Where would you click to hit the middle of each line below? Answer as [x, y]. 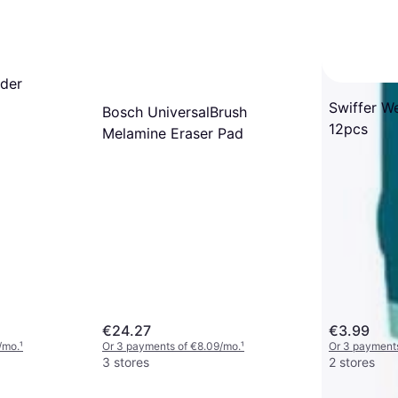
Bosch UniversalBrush [175, 112]
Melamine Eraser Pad [173, 134]
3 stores [126, 362]
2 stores [352, 362]
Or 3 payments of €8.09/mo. [171, 346]
